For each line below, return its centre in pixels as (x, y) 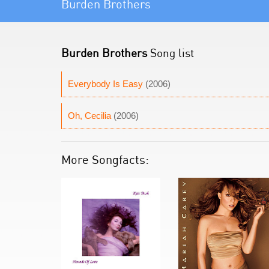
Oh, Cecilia (89, 116)
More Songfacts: (105, 159)
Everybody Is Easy (105, 84)
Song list (171, 53)
